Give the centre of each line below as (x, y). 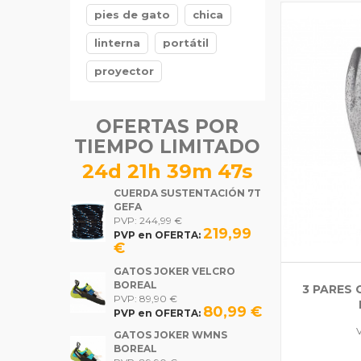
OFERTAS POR (168, 127)
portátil (186, 43)
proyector (124, 71)
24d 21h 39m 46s (168, 171)
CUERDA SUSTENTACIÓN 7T (187, 193)
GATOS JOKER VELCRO (174, 271)
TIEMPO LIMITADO (168, 147)
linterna (117, 43)
